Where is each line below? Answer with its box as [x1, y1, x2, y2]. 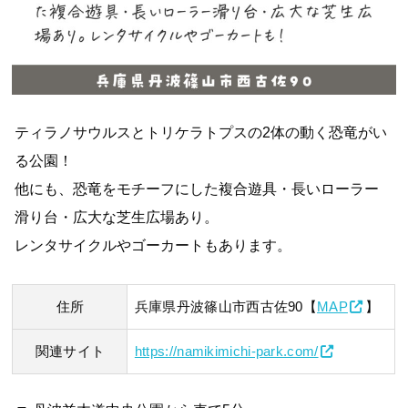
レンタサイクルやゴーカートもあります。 [15, 237, 292, 254]
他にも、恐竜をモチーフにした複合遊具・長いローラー [15, 180, 380, 198]
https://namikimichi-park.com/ [134, 343, 319, 359]
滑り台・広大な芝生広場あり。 [15, 209, 219, 226]
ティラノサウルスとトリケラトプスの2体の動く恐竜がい [15, 124, 388, 141]
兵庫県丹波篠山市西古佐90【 [134, 299, 318, 314]
